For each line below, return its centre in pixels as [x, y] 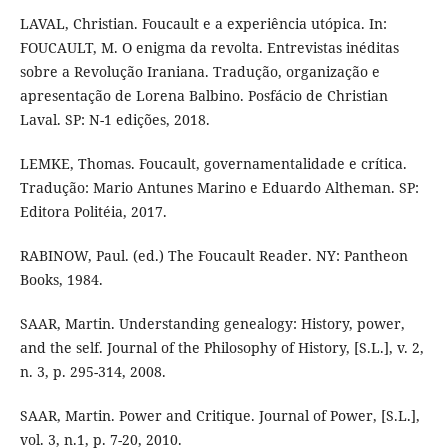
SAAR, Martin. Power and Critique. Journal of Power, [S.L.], [219, 416]
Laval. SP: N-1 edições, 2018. [114, 120]
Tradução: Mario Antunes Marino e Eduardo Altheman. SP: [219, 188]
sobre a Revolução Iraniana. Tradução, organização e [199, 72]
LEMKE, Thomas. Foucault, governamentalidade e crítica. [213, 164]
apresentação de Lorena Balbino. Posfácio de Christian [203, 96]
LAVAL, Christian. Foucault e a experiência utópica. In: [203, 24]
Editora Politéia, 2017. [93, 212]
